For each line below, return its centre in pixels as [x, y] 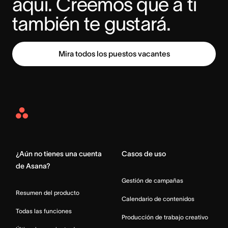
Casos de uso [144, 154]
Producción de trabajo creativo [165, 217]
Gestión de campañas [152, 181]
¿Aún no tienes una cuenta [59, 154]
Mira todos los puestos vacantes [114, 54]
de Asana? [33, 166]
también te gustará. [92, 24]
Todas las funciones [44, 211]
